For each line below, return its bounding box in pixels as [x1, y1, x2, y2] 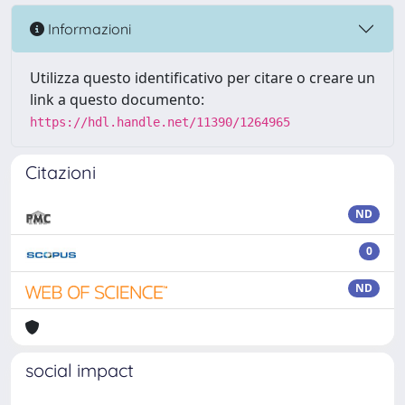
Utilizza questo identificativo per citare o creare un [30, 68, 375, 88]
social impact [25, 359, 134, 381]
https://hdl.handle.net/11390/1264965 [30, 115, 290, 129]
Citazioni [25, 161, 96, 184]
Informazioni [44, 19, 131, 38]
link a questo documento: [30, 89, 204, 109]
